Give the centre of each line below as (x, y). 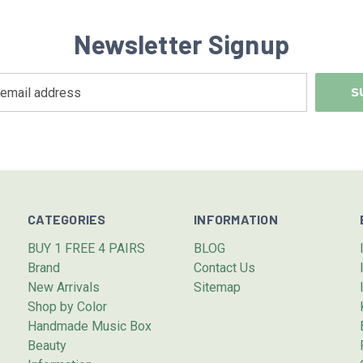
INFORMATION (236, 219)
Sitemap (218, 287)
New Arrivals (64, 287)
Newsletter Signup (181, 44)
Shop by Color (68, 307)
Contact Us (225, 268)
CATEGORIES (67, 219)
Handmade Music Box (90, 326)
